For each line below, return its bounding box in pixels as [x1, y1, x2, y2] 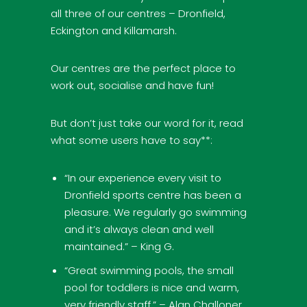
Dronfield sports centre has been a [64, 187, 241, 202]
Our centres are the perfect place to [51, 60, 236, 75]
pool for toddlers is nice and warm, [64, 280, 239, 295]
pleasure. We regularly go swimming [64, 204, 247, 219]
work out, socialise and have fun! [51, 77, 214, 93]
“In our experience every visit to [64, 170, 221, 185]
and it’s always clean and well [64, 221, 214, 236]
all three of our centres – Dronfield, [51, 5, 225, 21]
